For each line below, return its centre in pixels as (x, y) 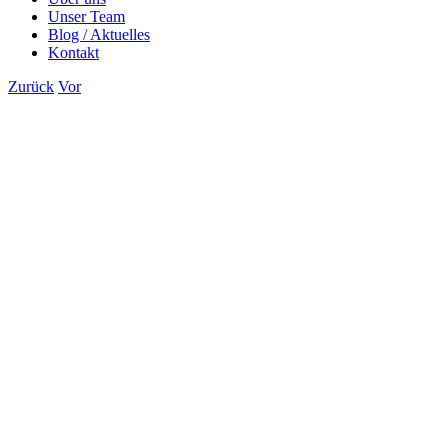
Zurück (31, 86)
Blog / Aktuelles (99, 34)
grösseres (76, 137)
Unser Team (86, 16)
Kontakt (73, 52)
